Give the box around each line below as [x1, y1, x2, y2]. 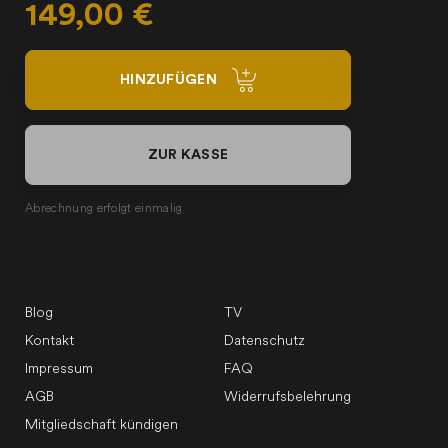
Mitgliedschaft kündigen [25, 418, 178, 433]
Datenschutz [224, 334, 305, 349]
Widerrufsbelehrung [224, 390, 351, 405]
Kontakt [25, 334, 74, 349]
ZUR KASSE [147, 148, 229, 162]
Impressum [25, 362, 93, 377]
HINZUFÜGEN [120, 73, 217, 87]
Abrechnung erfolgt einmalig [25, 203, 183, 215]
